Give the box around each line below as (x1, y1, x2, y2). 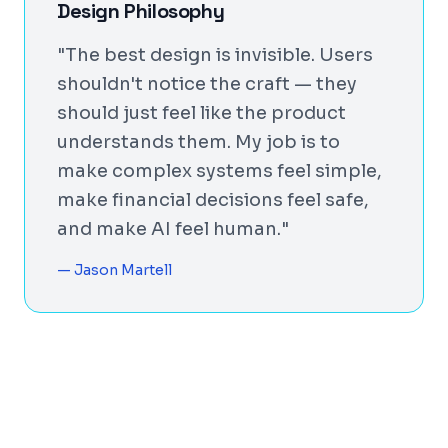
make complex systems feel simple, (57, 160, 382, 182)
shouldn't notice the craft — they (57, 73, 357, 95)
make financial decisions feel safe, (57, 189, 369, 211)
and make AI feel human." (57, 218, 289, 240)
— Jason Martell (57, 261, 172, 279)
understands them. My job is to (57, 131, 340, 153)
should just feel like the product (57, 102, 346, 124)
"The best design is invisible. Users (57, 44, 373, 66)
